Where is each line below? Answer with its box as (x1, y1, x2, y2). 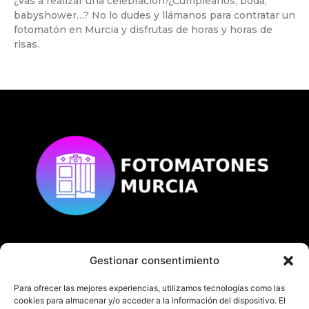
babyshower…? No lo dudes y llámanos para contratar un (14, 9, 295, 22)
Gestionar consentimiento (90, 254, 219, 267)
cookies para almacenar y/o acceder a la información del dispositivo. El (14, 295, 286, 306)
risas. (14, 38, 39, 51)
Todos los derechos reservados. (69, 282, 240, 296)
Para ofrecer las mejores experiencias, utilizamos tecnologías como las (14, 283, 285, 293)
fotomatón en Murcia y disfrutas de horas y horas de (14, 23, 272, 37)
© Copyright (52, 255, 122, 269)
